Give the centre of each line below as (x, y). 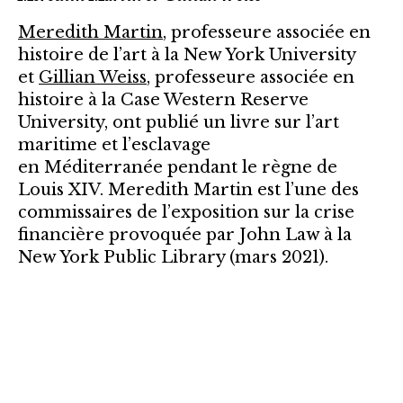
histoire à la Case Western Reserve (163, 99)
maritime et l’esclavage (114, 144)
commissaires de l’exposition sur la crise (186, 212)
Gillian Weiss (93, 77)
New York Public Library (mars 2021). (173, 257)
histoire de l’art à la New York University (187, 54)
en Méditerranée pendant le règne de (178, 167)
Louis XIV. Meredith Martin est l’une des (188, 189)
